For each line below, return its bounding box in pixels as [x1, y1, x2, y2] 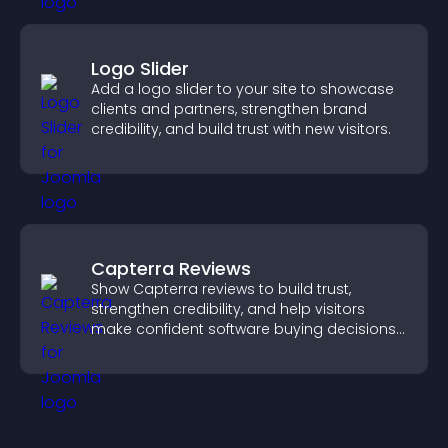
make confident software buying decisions [91, 319, 396, 339]
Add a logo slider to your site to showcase [91, 79, 394, 99]
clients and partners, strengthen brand [91, 99, 367, 119]
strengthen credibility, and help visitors [91, 299, 365, 319]
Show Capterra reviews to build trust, [91, 279, 351, 299]
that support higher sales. [91, 339, 275, 359]
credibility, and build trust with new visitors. [91, 119, 391, 139]
